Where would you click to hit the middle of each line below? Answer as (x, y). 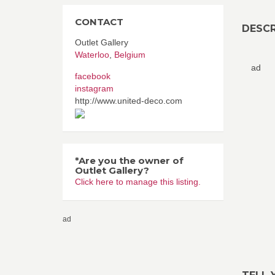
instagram (94, 88)
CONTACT (99, 22)
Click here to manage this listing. (138, 182)
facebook (93, 76)
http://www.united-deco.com (129, 101)
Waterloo (92, 55)
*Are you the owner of (129, 161)
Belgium (130, 55)
